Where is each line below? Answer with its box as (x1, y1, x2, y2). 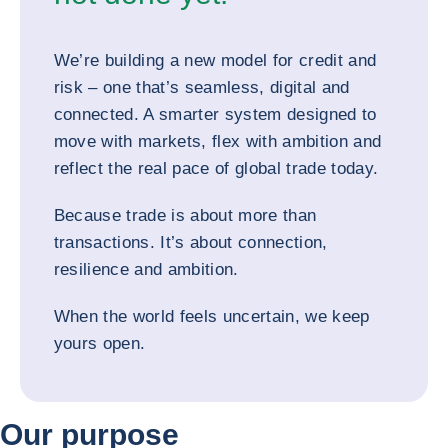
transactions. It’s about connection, (53, 232, 328, 252)
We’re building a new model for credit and (53, 50, 377, 70)
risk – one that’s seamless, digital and (53, 77, 350, 97)
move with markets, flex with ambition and (53, 131, 382, 151)
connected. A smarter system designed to (53, 104, 377, 124)
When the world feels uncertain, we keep (53, 306, 370, 326)
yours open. (53, 333, 146, 353)
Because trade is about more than (53, 205, 317, 225)
